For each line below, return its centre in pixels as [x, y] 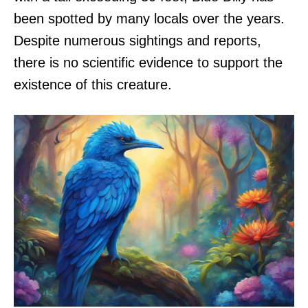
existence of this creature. [93, 85]
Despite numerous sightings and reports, [137, 41]
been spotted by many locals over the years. [149, 19]
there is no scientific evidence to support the [148, 63]
